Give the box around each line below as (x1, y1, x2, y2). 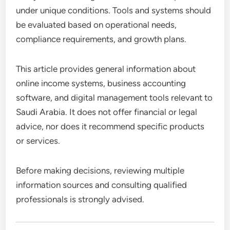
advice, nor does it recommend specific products (16, 121, 205, 131)
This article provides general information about (16, 63, 196, 74)
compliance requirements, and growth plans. (16, 33, 187, 44)
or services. (16, 135, 61, 146)
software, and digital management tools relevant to (16, 92, 213, 103)
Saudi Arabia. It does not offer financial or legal (16, 106, 198, 117)
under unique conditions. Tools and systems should (16, 5, 212, 15)
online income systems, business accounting (16, 78, 186, 88)
